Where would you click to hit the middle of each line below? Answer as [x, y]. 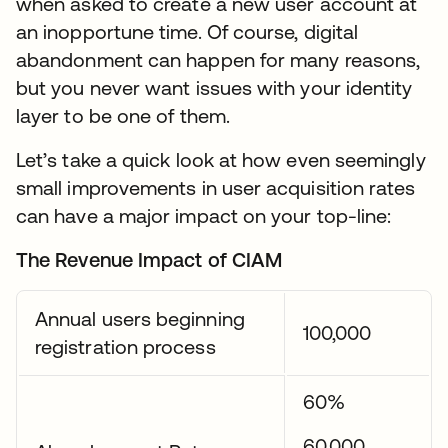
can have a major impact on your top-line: [204, 215]
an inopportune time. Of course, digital [187, 31]
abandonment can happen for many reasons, [218, 59]
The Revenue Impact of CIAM [149, 259]
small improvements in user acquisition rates [216, 187]
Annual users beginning [140, 318]
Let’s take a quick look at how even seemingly [221, 159]
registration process [125, 346]
